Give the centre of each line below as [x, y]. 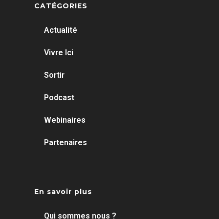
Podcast [59, 97]
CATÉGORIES [61, 6]
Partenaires [66, 142]
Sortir [54, 75]
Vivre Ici [59, 52]
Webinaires [65, 120]
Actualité [61, 30]
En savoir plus [63, 191]
